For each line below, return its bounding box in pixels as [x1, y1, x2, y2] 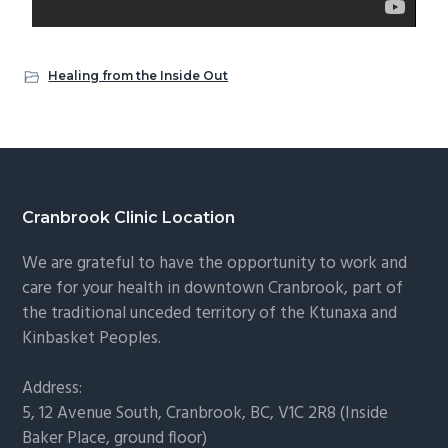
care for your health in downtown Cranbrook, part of [22, 275, 404, 303]
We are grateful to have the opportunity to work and [22, 250, 408, 278]
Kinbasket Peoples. [22, 325, 162, 353]
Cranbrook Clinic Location [22, 208, 236, 228]
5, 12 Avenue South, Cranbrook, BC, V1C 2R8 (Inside [22, 400, 389, 428]
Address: [22, 375, 83, 403]
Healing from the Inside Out [48, 67, 229, 83]
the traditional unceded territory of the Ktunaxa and [22, 300, 398, 328]
